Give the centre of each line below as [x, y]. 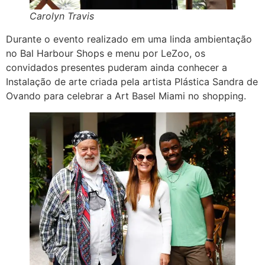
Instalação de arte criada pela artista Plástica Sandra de [132, 81]
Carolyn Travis [62, 16]
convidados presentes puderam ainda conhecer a [117, 67]
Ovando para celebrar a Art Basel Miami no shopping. [126, 96]
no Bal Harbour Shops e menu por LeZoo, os [106, 53]
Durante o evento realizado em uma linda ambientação [129, 39]
